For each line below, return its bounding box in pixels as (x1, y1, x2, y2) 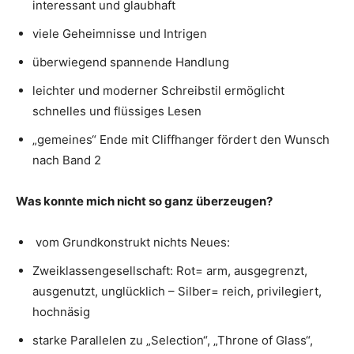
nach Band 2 (32, 153, 101, 168)
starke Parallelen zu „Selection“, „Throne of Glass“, (32, 333, 313, 348)
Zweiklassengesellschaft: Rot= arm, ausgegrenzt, (32, 263, 307, 278)
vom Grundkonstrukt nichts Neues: (32, 235, 230, 250)
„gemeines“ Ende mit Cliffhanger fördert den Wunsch (32, 132, 330, 147)
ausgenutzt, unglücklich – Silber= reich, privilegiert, (32, 284, 322, 299)
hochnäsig (32, 304, 90, 319)
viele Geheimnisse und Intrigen (32, 26, 207, 41)
